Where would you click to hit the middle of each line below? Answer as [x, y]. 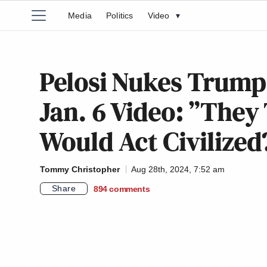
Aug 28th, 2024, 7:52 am [178, 169]
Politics [120, 15]
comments [130, 189]
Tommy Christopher [80, 169]
